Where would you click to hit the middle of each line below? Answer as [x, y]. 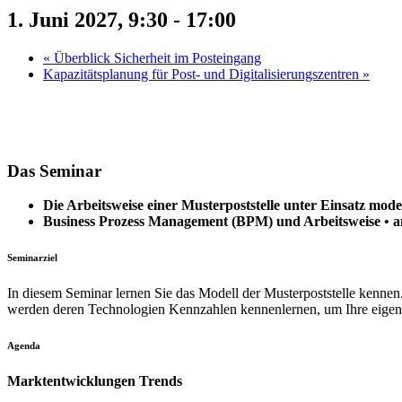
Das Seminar [54, 170]
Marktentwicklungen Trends [95, 381]
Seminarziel [32, 258]
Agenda [24, 346]
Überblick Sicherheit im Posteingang [156, 57]
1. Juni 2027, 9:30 [87, 19]
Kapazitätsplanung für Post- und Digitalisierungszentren [203, 74]
